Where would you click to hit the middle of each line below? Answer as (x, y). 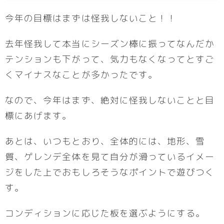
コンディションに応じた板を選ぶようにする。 (105, 213)
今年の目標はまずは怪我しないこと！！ (91, 18)
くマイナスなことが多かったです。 (81, 74)
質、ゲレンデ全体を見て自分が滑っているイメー (110, 156)
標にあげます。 (38, 115)
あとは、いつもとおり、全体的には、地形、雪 (105, 141)
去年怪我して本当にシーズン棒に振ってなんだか (110, 43)
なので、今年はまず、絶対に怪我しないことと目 (110, 100)
